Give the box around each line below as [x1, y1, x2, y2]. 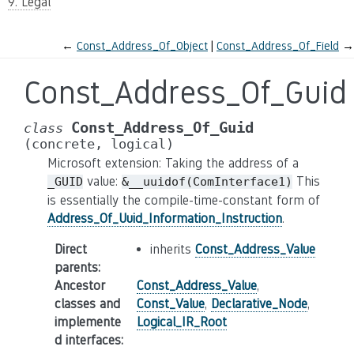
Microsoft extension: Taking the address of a [47, 156, 299, 171]
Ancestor [54, 278, 105, 293]
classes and [54, 296, 120, 311]
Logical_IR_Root [136, 314, 227, 330]
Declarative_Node [210, 296, 307, 311]
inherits [149, 242, 195, 257]
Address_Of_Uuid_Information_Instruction [47, 211, 282, 226]
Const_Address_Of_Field [217, 39, 339, 52]
